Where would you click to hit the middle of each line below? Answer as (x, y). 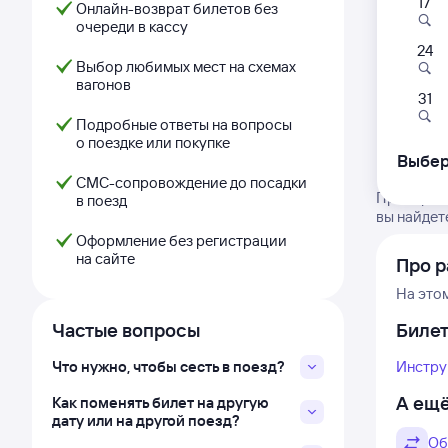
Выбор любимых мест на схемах (186, 66)
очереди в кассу (132, 26)
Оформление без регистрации (181, 240)
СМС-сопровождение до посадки (191, 182)
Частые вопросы (126, 330)
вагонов (103, 84)
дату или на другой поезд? (146, 420)
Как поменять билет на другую (160, 402)
